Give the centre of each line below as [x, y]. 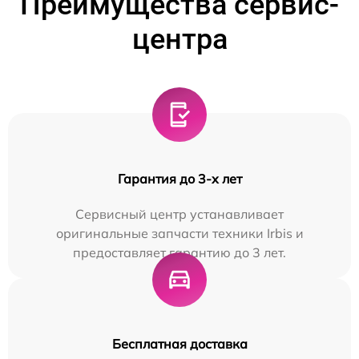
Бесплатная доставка [179, 344]
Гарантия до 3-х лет [179, 179]
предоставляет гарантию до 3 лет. [179, 253]
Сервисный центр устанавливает [179, 214]
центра [179, 40]
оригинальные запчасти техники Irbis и [179, 234]
